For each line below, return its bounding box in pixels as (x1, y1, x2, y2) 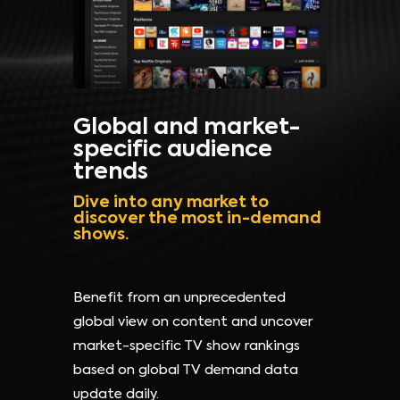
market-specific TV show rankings (73, 339, 300, 354)
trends (73, 162, 148, 185)
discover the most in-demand (73, 211, 321, 228)
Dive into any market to (73, 195, 269, 212)
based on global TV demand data (73, 363, 298, 378)
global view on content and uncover (73, 315, 312, 329)
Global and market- (73, 117, 300, 140)
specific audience (73, 139, 272, 162)
